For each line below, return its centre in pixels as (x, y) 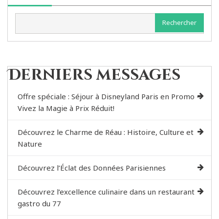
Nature (30, 144)
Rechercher (179, 23)
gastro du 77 (39, 204)
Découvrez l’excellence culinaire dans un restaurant (106, 192)
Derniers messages (94, 76)
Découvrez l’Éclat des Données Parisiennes (92, 168)
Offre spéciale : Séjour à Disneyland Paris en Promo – (109, 97)
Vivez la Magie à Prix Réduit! (66, 108)
